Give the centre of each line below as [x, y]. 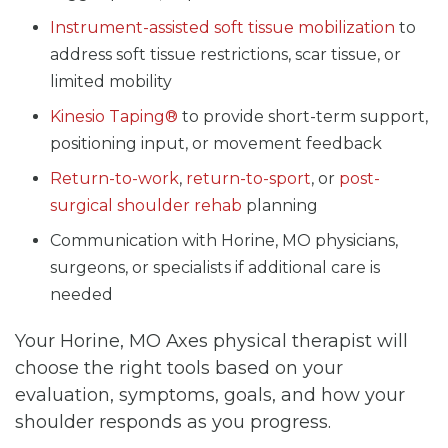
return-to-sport [248, 178]
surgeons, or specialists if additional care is [215, 267]
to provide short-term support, [303, 116]
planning [280, 205]
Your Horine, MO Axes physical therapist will [211, 340]
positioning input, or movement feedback [216, 143]
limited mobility [111, 81]
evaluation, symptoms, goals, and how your [210, 394]
